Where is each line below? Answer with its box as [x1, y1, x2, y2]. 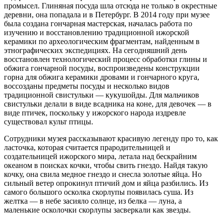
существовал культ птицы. [4, 117, 93, 126]
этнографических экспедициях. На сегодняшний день [4, 46, 187, 55]
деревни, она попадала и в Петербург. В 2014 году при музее [4, 10, 210, 19]
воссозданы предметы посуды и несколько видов [4, 82, 169, 91]
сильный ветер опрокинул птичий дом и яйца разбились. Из [4, 179, 208, 188]
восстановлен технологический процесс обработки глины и [4, 55, 207, 64]
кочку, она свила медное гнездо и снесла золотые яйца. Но [4, 170, 202, 179]
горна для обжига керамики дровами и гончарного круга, [4, 73, 199, 82]
